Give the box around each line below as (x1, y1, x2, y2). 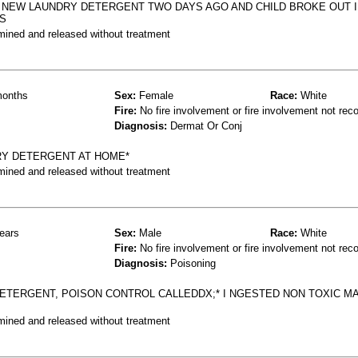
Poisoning (167, 257, 216, 269)
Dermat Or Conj (167, 119, 242, 132)
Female (136, 89, 173, 101)
